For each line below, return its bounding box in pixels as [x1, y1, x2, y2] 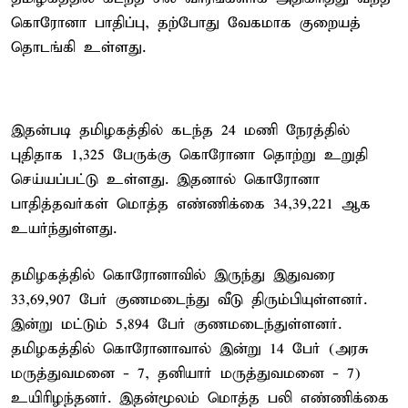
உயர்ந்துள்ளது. [11, 219, 117, 239]
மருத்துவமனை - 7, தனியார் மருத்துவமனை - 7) [11, 363, 361, 383]
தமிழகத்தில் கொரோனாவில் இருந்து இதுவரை [11, 265, 335, 285]
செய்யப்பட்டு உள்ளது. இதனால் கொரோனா [11, 169, 320, 189]
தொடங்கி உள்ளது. [11, 37, 146, 57]
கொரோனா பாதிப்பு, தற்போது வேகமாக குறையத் [11, 13, 361, 33]
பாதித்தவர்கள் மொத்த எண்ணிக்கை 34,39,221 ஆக [11, 194, 371, 214]
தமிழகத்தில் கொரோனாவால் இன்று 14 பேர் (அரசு [11, 339, 369, 359]
